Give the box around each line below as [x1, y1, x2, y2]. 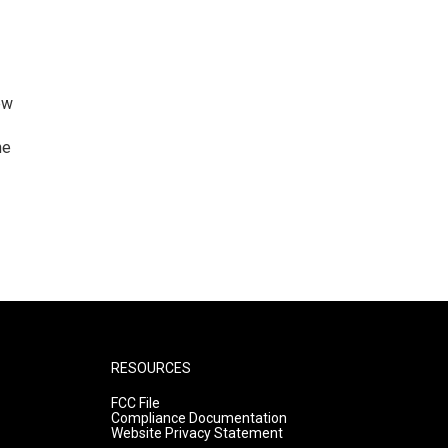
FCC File [110, 395, 160, 412]
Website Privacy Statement [110, 425, 283, 442]
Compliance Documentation [110, 410, 287, 427]
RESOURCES [110, 360, 191, 377]
